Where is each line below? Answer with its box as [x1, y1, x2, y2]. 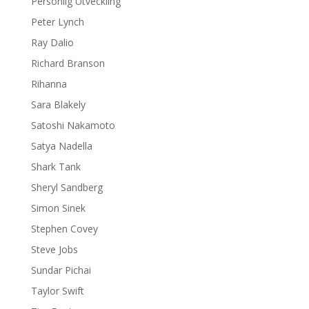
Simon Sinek [30, 201, 86, 215]
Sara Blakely [30, 98, 86, 111]
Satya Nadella [30, 139, 92, 152]
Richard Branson [30, 57, 105, 70]
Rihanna [30, 77, 67, 90]
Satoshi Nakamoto [30, 119, 115, 132]
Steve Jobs [30, 243, 78, 256]
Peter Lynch [30, 15, 84, 28]
